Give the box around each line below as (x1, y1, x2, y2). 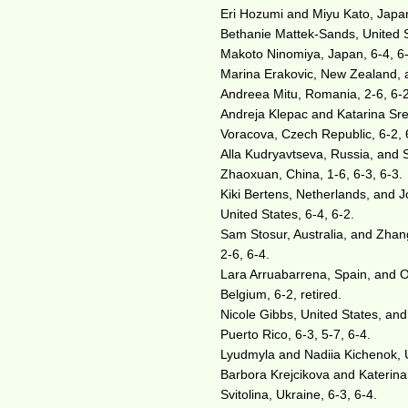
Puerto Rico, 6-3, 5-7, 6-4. (220, 327, 372, 342)
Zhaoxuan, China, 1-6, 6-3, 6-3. (220, 167, 403, 181)
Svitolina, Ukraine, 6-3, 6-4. (220, 387, 378, 402)
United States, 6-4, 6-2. (220, 207, 355, 221)
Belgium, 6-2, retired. (220, 287, 342, 301)
